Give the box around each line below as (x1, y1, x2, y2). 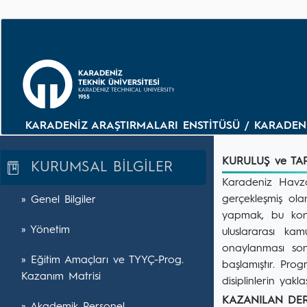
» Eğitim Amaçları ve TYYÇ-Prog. (21, 255, 184, 266)
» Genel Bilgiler (21, 195, 96, 206)
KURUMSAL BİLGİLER (19, 160, 173, 175)
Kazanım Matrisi (21, 271, 101, 282)
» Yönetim (21, 225, 70, 236)
